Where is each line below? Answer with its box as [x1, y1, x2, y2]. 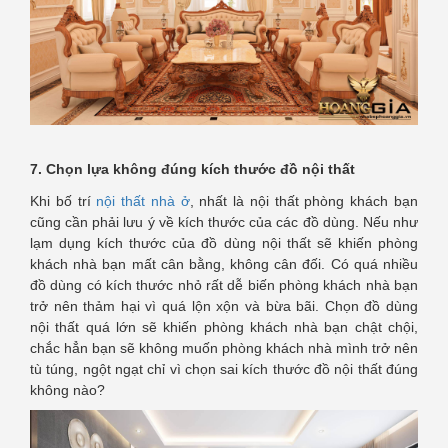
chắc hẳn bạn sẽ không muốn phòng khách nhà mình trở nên [30, 340, 418, 357]
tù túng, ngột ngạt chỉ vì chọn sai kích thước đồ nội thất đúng [30, 361, 418, 378]
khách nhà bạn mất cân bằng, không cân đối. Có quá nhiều [30, 256, 418, 273]
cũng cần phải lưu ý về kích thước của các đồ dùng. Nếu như [30, 214, 418, 231]
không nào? [30, 382, 105, 399]
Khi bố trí [30, 193, 97, 210]
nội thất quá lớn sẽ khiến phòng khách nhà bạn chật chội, [30, 319, 418, 336]
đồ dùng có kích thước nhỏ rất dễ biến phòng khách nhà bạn [30, 277, 418, 294]
